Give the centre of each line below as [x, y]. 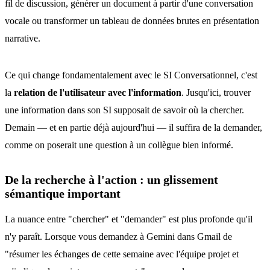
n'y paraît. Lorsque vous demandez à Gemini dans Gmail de [118, 237]
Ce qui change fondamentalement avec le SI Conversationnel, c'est [131, 75]
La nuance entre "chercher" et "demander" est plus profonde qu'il [129, 219]
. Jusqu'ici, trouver [216, 93]
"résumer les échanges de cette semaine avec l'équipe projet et [122, 254]
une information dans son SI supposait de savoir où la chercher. [124, 110]
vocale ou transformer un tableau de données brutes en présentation [132, 21]
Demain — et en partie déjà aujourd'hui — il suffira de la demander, [133, 127]
